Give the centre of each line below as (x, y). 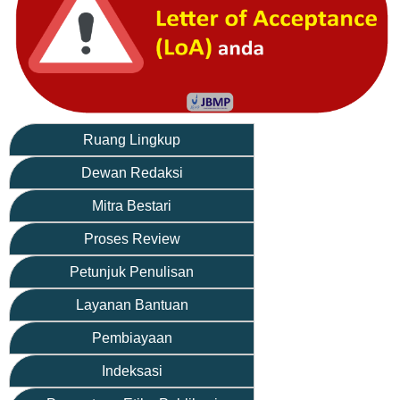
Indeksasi (132, 371)
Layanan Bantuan (132, 304)
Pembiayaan (132, 337)
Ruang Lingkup (132, 139)
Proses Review (132, 238)
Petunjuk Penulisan (132, 271)
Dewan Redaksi (132, 172)
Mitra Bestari (132, 205)
